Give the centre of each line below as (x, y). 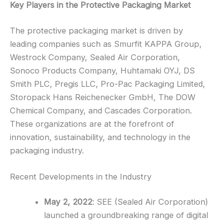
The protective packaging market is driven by (96, 30)
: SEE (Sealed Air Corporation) (150, 202)
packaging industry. (47, 150)
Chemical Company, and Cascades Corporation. (101, 110)
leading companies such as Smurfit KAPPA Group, (106, 44)
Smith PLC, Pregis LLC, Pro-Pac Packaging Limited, (108, 84)
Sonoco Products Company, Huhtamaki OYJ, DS (102, 70)
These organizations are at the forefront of (92, 124)
